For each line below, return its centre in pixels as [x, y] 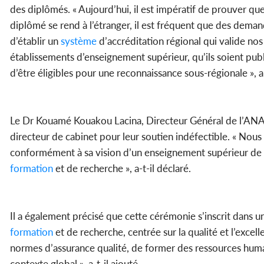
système [77, 41]
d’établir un [34, 41]
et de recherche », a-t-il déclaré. [122, 169]
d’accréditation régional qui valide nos [180, 41]
